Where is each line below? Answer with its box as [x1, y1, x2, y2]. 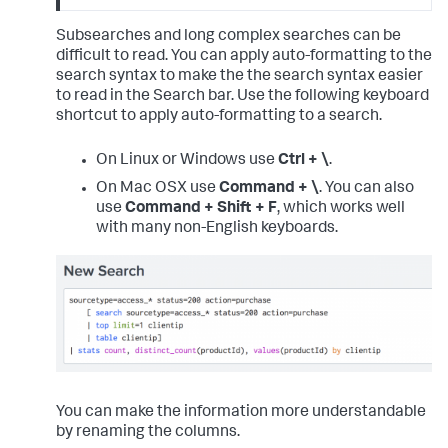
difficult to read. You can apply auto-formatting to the [56, 49, 432, 66]
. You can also [319, 181, 414, 198]
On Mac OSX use [96, 181, 219, 198]
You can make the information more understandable [56, 404, 426, 421]
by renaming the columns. [56, 424, 240, 441]
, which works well [277, 201, 405, 218]
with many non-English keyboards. [96, 221, 338, 238]
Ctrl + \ [278, 153, 329, 170]
